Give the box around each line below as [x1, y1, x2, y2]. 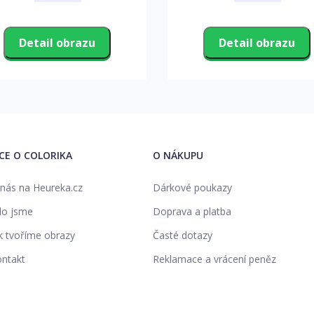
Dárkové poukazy [152, 180, 232, 194]
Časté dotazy [152, 228, 212, 242]
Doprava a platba [152, 204, 231, 218]
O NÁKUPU [152, 148, 203, 162]
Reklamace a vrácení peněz [152, 252, 276, 266]
